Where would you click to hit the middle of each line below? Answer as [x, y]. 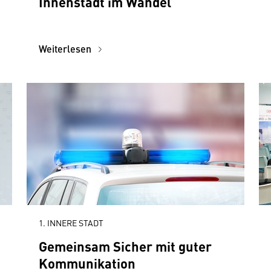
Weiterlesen [66, 49]
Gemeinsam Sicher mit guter [125, 246]
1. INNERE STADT [71, 223]
